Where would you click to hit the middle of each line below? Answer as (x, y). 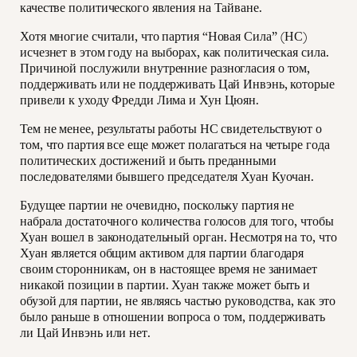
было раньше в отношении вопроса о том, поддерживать (173, 317)
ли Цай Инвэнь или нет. (85, 333)
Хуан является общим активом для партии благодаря (162, 253)
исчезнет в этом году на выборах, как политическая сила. (175, 53)
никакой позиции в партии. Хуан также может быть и (165, 285)
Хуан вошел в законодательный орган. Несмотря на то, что (178, 237)
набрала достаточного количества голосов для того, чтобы (177, 222)
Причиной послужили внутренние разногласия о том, (165, 69)
